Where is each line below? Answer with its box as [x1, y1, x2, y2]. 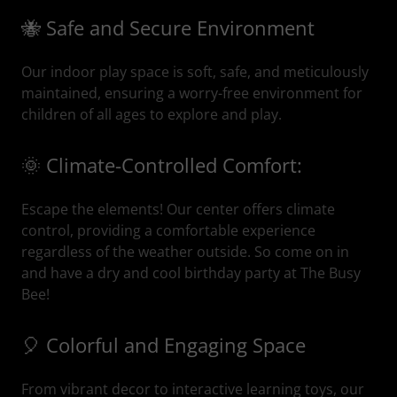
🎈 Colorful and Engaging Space [21, 331, 306, 358]
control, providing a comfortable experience [21, 221, 315, 240]
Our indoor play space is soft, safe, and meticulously [21, 62, 369, 82]
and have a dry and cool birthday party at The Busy [21, 263, 361, 283]
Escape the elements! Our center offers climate [21, 199, 335, 219]
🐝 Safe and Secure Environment [21, 14, 315, 41]
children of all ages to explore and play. [21, 105, 282, 124]
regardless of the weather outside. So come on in [21, 242, 349, 261]
